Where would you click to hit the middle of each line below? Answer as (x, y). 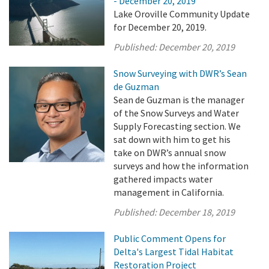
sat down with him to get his (172, 139)
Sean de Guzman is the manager (179, 100)
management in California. (169, 192)
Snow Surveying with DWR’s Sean (180, 73)
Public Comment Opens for (170, 238)
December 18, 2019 (197, 212)
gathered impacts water (163, 179)
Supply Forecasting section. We (177, 126)
